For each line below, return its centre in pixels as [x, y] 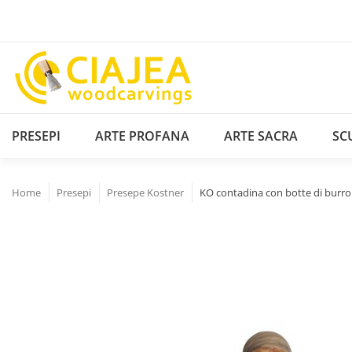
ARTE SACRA [261, 136]
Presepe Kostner [145, 192]
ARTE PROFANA [142, 136]
